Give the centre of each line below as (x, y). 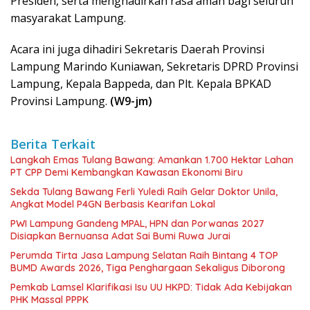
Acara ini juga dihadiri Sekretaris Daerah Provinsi (137, 49)
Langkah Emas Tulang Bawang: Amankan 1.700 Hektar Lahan (152, 159)
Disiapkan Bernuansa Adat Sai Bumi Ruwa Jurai (120, 236)
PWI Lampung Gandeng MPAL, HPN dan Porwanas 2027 (137, 223)
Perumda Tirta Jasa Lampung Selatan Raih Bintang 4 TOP (144, 255)
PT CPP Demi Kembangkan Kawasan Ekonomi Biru (127, 172)
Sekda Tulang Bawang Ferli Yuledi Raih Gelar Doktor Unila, (144, 191)
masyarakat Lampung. (68, 18)
